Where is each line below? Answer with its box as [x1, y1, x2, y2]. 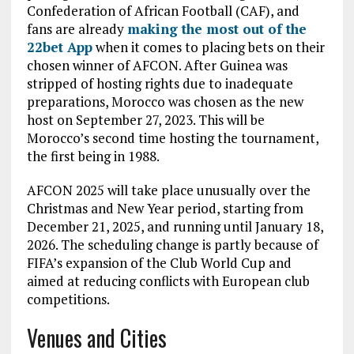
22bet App [26, 37, 92, 56]
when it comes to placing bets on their [92, 37, 325, 56]
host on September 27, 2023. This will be [26, 110, 265, 129]
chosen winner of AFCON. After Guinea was [26, 55, 288, 74]
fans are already [26, 19, 127, 38]
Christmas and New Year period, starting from [26, 198, 303, 217]
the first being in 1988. [26, 146, 160, 165]
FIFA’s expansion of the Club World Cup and [26, 253, 292, 272]
